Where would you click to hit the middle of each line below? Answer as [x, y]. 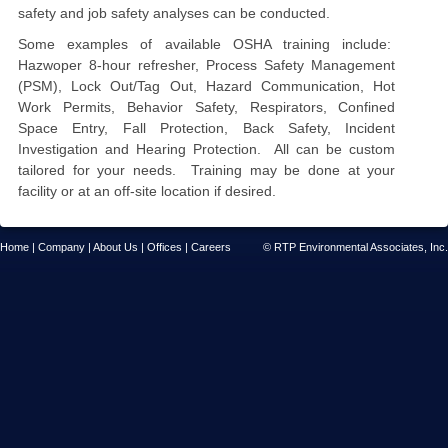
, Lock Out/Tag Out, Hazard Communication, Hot [227, 86]
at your [371, 170]
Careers [211, 246]
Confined [367, 107]
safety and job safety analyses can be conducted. [174, 13]
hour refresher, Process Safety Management [249, 65]
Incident [370, 128]
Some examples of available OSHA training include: [207, 44]
